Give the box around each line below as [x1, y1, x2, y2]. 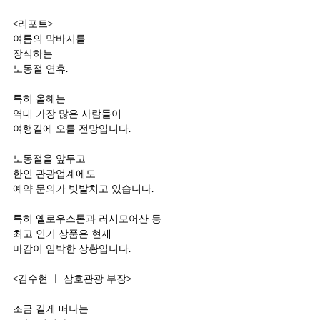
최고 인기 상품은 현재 [13, 227, 111, 239]
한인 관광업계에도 [13, 167, 96, 179]
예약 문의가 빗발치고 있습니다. [13, 182, 154, 194]
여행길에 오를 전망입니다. [13, 122, 131, 134]
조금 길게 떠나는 [13, 302, 91, 314]
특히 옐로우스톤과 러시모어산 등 [13, 212, 161, 224]
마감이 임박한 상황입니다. [13, 242, 131, 254]
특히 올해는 [13, 92, 69, 104]
